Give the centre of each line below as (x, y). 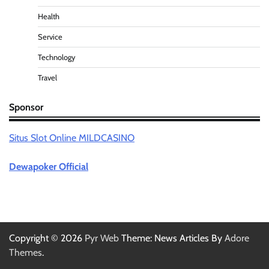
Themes (26, 252)
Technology (57, 57)
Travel (47, 77)
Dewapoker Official (49, 166)
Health (49, 16)
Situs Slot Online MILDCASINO (72, 138)
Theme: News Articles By (172, 238)
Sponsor (26, 107)
